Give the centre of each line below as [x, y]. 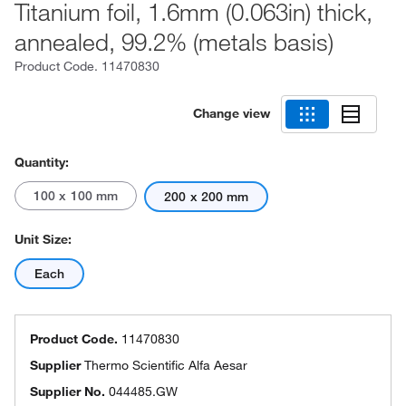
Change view [232, 113]
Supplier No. [68, 391]
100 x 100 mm [76, 196]
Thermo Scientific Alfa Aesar [166, 365]
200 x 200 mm [207, 197]
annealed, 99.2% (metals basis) [174, 42]
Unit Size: [43, 239]
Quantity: [42, 162]
